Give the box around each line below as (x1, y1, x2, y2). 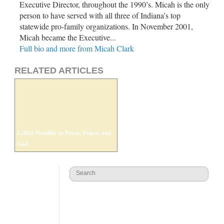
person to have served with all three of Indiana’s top (19, 9, 180, 20)
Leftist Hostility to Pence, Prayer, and (17, 128, 111, 137)
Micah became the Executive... (19, 31, 116, 42)
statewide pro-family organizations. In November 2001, (19, 20, 193, 31)
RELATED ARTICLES (14, 65, 103, 75)
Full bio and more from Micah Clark (19, 42, 134, 53)
